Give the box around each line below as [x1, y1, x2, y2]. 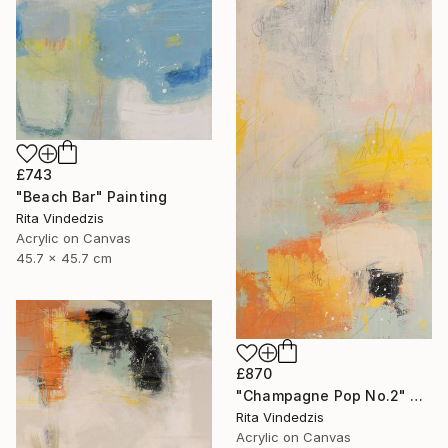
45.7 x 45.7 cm [16, 250, 112, 267]
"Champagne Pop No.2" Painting [410, 387, 424, 405]
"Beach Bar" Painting [16, 188, 168, 206]
